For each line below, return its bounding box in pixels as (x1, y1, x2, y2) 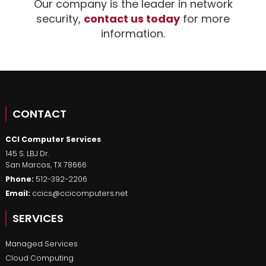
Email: (5, 188, 32, 198)
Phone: (5, 174, 36, 184)
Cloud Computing (5, 253, 74, 263)
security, (36, 11, 84, 26)
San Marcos (5, 160, 50, 170)
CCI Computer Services (5, 134, 101, 144)
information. (101, 26, 165, 41)
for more (180, 11, 230, 26)
